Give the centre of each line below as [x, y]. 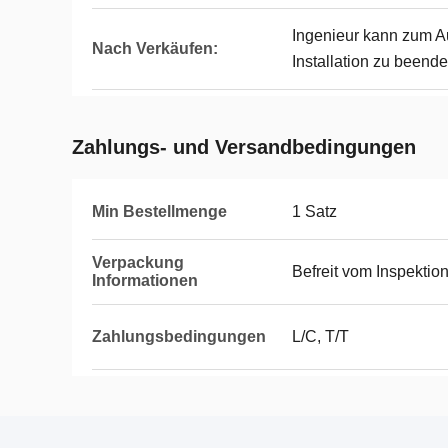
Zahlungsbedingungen [179, 336]
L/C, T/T [320, 336]
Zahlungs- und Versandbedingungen [244, 147]
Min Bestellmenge [159, 211]
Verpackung [138, 262]
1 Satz [314, 211]
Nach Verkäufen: [155, 48]
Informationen [145, 280]
